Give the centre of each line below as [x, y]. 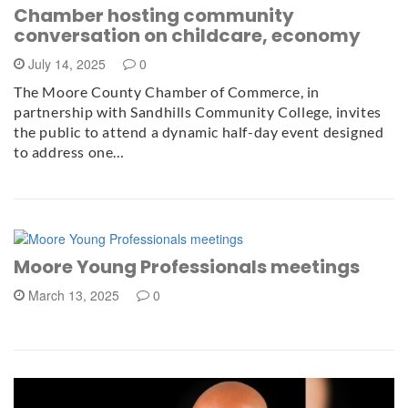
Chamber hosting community [154, 16]
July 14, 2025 [67, 64]
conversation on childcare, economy [187, 36]
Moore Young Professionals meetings [187, 266]
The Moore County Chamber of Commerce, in [167, 92]
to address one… [69, 152]
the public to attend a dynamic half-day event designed [199, 132]
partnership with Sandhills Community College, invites [198, 112]
